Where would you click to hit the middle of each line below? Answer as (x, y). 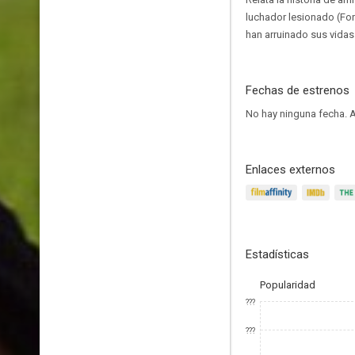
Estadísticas (277, 254)
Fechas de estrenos (298, 90)
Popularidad (288, 285)
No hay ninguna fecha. (298, 114)
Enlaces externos (290, 170)
